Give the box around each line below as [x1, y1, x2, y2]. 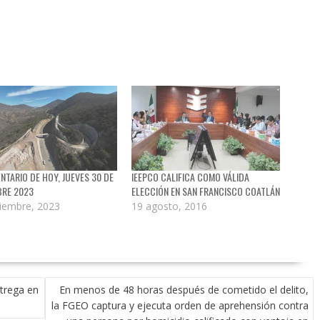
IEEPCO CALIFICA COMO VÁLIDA [131, 169, 249, 185]
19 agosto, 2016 [131, 199, 207, 214]
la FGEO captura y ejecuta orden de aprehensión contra [51, 299, 309, 313]
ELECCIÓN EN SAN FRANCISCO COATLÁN [131, 184, 280, 199]
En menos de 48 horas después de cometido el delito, [59, 283, 309, 297]
